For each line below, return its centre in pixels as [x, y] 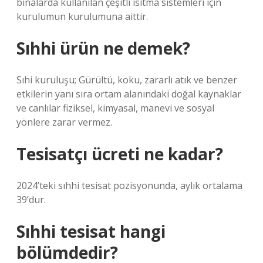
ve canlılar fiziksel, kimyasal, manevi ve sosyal [115, 108]
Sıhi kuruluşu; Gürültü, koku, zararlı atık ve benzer [127, 80]
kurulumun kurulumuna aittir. [82, 16]
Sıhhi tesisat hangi [91, 231]
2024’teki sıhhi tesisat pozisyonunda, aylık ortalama [129, 186]
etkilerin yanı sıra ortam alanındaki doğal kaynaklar [129, 94]
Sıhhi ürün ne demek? [103, 48]
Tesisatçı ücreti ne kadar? [120, 154]
